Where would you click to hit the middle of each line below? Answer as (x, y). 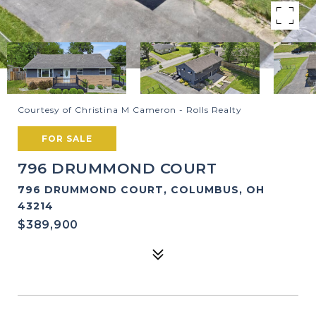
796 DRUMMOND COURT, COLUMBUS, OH (141, 190)
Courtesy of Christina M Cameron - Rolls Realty (130, 110)
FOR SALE (67, 139)
